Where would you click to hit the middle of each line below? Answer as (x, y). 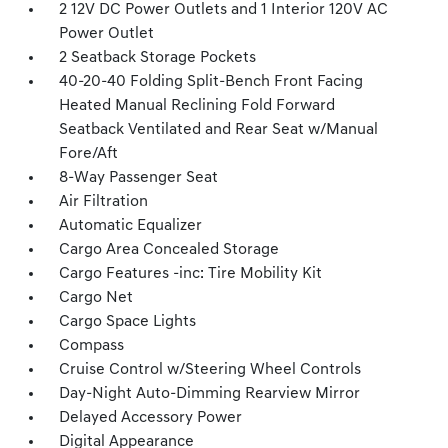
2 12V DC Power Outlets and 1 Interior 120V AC (224, 10)
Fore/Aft (89, 154)
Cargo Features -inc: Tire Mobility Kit (191, 274)
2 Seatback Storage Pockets (158, 58)
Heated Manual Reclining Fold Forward (197, 106)
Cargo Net (96, 298)
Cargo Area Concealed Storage (169, 250)
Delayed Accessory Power (151, 418)
